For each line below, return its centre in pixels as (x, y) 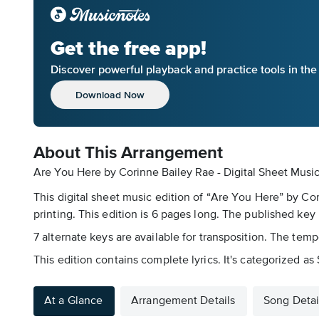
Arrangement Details (183, 301)
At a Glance (74, 301)
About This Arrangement (128, 153)
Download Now (110, 94)
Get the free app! (129, 48)
